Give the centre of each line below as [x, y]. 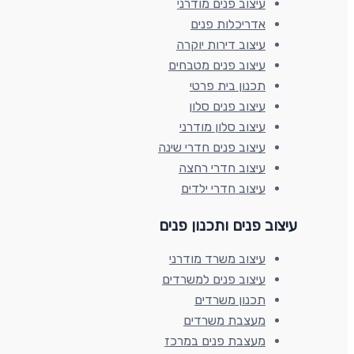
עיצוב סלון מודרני [222, 127]
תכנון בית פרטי [228, 86]
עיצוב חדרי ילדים [223, 189]
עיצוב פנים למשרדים [214, 279]
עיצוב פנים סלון [227, 107]
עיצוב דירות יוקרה [221, 45]
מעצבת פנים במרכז [215, 341]
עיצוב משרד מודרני [217, 259]
